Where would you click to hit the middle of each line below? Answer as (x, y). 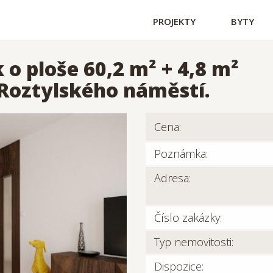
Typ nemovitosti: (194, 242)
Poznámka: (181, 154)
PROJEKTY (174, 21)
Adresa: (172, 178)
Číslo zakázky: (188, 218)
